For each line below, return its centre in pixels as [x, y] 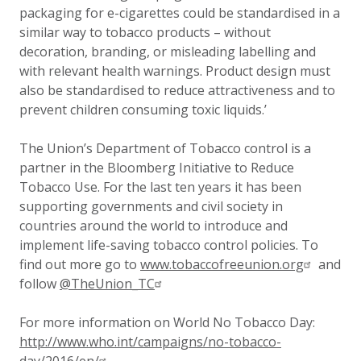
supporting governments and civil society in [151, 206]
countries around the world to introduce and [154, 226]
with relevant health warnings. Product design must [175, 71]
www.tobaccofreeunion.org [222, 264]
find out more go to [80, 264]
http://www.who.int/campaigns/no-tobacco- [150, 342]
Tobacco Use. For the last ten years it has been [160, 187]
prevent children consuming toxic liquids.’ [143, 110]
